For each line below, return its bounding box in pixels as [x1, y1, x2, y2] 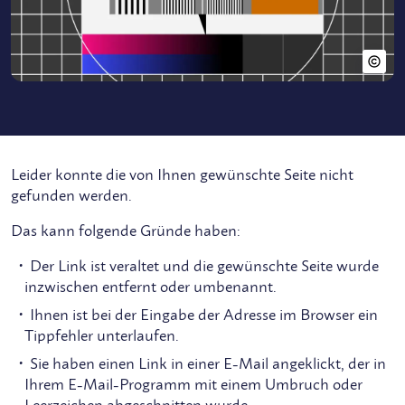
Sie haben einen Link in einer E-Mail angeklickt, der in [30, 354, 386, 373]
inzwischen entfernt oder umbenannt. [24, 278, 277, 297]
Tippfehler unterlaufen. [24, 326, 179, 345]
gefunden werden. [11, 186, 132, 205]
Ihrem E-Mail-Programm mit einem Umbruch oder [24, 375, 363, 394]
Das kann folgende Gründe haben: [11, 221, 240, 240]
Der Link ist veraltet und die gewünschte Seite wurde [30, 257, 379, 276]
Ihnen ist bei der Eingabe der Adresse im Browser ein [30, 306, 378, 325]
